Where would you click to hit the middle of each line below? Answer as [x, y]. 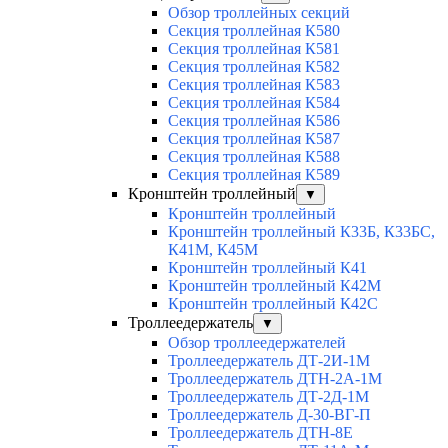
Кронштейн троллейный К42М [274, 286]
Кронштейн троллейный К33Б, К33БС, [301, 232]
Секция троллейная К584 [254, 103]
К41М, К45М [213, 250]
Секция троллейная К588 [254, 157]
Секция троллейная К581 [254, 49]
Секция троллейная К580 [254, 31]
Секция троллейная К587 [254, 139]
